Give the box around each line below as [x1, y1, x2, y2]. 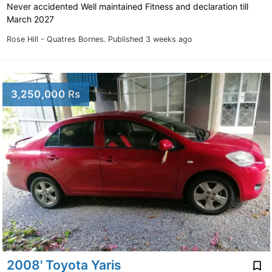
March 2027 [6, 14, 56, 25]
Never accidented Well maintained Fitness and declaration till [6, 1, 248, 12]
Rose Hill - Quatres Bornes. [6, 35, 108, 44]
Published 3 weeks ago [107, 35, 192, 44]
